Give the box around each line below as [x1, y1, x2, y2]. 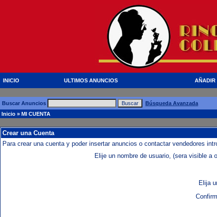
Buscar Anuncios [2, 100, 47, 106]
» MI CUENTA [15, 111, 50, 117]
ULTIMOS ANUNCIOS [64, 77, 118, 83]
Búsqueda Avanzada [145, 100, 198, 106]
